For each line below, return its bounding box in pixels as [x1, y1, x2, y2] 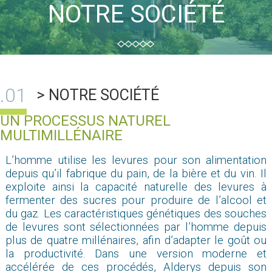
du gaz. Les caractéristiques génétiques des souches [5, 206, 267, 220]
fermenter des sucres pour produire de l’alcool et [5, 193, 267, 207]
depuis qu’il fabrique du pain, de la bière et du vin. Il [5, 166, 267, 180]
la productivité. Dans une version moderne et [5, 246, 267, 260]
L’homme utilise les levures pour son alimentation [5, 153, 267, 167]
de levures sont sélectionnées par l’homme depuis [5, 220, 267, 234]
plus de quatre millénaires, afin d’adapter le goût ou [5, 233, 267, 247]
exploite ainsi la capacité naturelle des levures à [5, 180, 267, 194]
